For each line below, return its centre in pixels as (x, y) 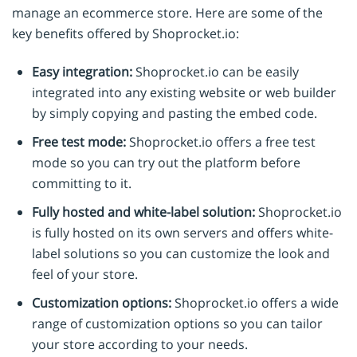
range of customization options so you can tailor (177, 324)
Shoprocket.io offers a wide (255, 303)
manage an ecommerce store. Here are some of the (167, 13)
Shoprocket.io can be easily (216, 72)
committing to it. (82, 184)
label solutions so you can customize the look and (181, 254)
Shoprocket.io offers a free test (221, 142)
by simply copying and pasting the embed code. (175, 114)
